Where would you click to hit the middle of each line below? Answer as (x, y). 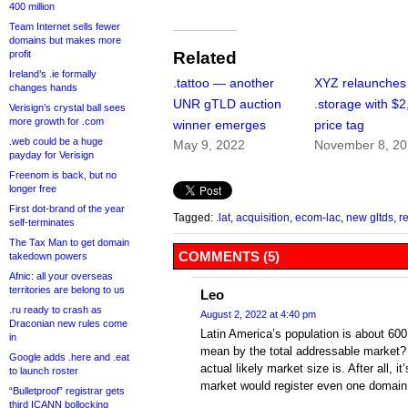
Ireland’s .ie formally (53, 74)
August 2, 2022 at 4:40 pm (258, 315)
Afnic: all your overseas (61, 276)
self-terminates (42, 222)
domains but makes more (65, 40)
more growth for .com (56, 121)
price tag (340, 125)
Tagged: (194, 218)
